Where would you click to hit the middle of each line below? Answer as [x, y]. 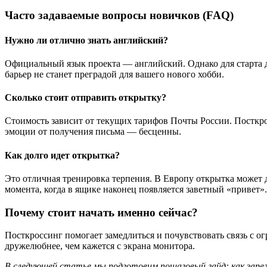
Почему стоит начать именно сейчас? [101, 212]
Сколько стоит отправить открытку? [86, 98]
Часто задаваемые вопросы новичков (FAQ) [119, 15]
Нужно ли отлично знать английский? [86, 40]
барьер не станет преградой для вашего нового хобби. [114, 74]
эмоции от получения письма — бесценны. [93, 132]
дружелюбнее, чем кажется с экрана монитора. [100, 246]
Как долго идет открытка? [62, 155]
